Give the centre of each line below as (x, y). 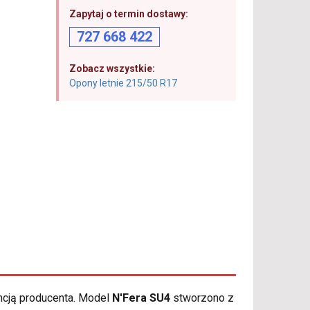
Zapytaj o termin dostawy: (128, 14)
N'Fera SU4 (141, 298)
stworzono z (202, 298)
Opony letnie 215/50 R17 (123, 83)
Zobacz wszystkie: (112, 69)
